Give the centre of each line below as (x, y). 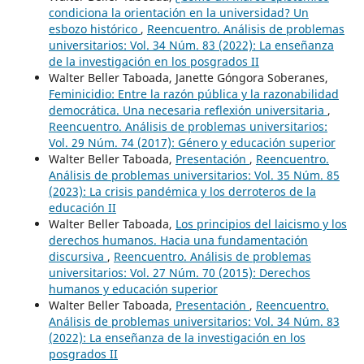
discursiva (78, 257)
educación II (82, 208)
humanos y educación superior (133, 289)
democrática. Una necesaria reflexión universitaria (188, 110)
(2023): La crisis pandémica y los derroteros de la (182, 192)
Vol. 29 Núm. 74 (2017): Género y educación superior (192, 143)
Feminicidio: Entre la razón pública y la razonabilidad (193, 94)
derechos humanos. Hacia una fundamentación (178, 240)
